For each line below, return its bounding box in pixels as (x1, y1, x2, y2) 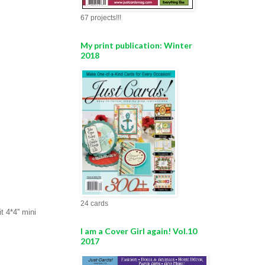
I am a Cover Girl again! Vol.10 (80, 226, 197, 236)
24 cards (80, 199, 108, 208)
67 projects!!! (80, 14, 121, 22)
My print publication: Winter (80, 40, 192, 50)
